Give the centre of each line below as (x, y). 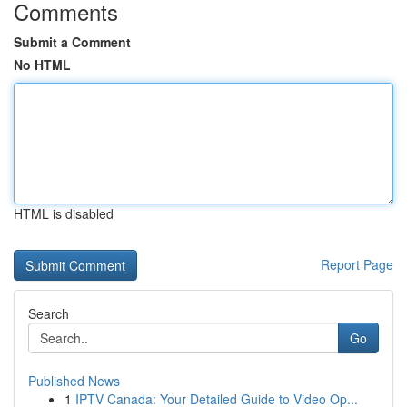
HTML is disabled (64, 213)
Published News (74, 381)
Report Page (357, 264)
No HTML (42, 65)
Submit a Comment (72, 42)
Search (49, 313)
